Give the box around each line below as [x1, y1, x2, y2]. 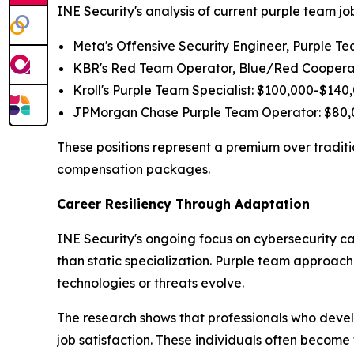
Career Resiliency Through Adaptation [57, 196, 310, 213]
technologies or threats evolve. [57, 275, 244, 292]
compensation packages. [57, 161, 210, 178]
